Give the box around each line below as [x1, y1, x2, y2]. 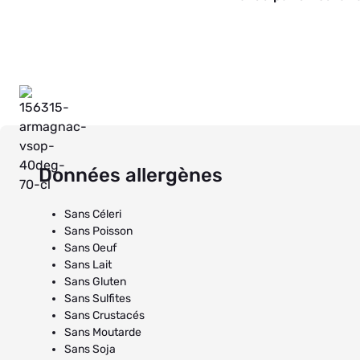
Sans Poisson [64, 224, 133, 238]
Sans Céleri [64, 207, 121, 221]
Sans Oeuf [64, 241, 117, 255]
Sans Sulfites [64, 292, 131, 305]
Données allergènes [39, 164, 223, 186]
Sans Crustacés [64, 309, 145, 322]
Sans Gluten [64, 275, 126, 288]
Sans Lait [64, 258, 112, 272]
